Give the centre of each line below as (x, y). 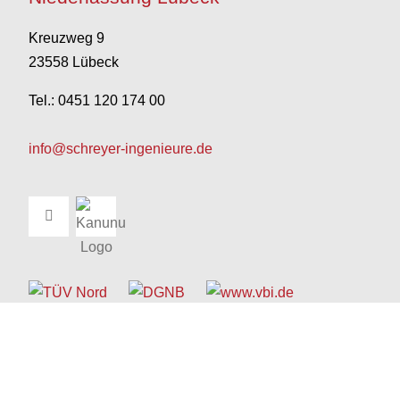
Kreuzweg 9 (67, 38)
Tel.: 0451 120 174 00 (97, 100)
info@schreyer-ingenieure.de (121, 149)
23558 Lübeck (74, 62)
